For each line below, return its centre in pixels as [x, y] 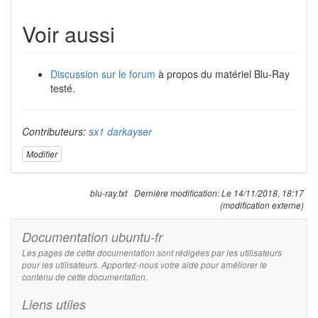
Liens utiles [54, 305]
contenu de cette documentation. [85, 277]
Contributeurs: [55, 131]
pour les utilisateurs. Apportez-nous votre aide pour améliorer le [144, 265]
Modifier [42, 154]
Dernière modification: [178, 193]
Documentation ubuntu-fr [92, 237]
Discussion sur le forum [103, 73]
